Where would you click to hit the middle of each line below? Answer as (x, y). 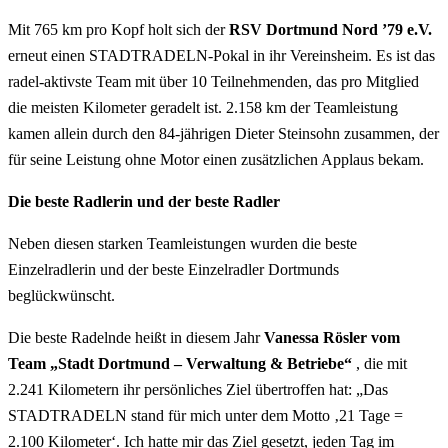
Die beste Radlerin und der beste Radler (144, 201)
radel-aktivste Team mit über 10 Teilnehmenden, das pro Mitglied (213, 81)
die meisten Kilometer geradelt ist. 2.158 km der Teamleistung (203, 107)
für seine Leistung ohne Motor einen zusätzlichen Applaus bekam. (216, 159)
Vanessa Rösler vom (332, 337)
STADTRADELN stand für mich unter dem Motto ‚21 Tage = (205, 415)
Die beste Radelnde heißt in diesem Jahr (136, 337)
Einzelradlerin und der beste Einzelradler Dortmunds (173, 269)
